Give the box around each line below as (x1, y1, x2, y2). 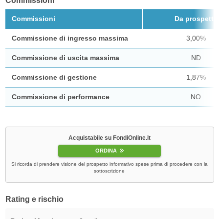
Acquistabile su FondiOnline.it (68, 134, 151, 141)
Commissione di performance (11, 92, 109, 101)
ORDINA (95, 148, 117, 154)
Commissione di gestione (11, 73, 97, 81)
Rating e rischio (5, 195, 64, 204)
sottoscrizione (94, 168, 125, 174)
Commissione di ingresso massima (11, 34, 128, 42)
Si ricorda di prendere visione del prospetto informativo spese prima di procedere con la (11, 161, 208, 167)
